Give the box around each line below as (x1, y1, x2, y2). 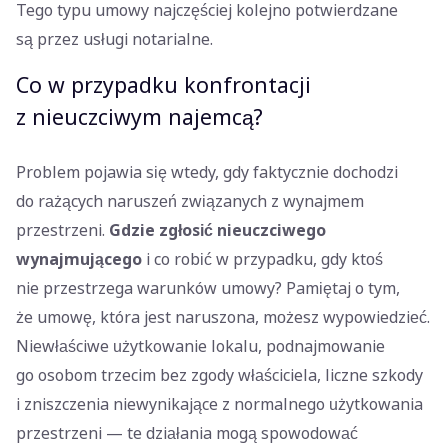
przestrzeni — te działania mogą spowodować (16, 422, 358, 446)
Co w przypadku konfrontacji (16, 70, 311, 102)
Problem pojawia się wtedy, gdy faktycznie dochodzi (16, 161, 398, 185)
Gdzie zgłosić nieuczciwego (109, 219, 326, 243)
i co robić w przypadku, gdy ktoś (142, 248, 383, 272)
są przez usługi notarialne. (16, 28, 217, 52)
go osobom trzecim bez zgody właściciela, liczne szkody (16, 364, 423, 388)
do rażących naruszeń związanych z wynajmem (16, 190, 364, 214)
